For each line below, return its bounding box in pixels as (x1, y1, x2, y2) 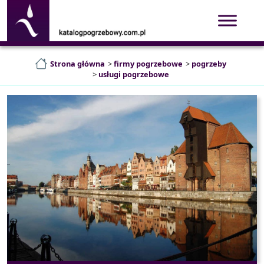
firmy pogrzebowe (113, 58, 183, 69)
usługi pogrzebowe (98, 69, 169, 80)
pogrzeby (191, 58, 226, 69)
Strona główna (49, 58, 105, 69)
